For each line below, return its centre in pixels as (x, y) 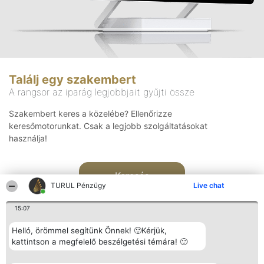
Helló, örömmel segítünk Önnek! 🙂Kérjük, (89, 230)
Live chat (209, 185)
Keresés (132, 176)
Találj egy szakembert (72, 80)
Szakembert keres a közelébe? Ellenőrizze (90, 114)
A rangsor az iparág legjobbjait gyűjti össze (102, 92)
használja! (28, 138)
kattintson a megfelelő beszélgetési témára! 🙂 (100, 242)
